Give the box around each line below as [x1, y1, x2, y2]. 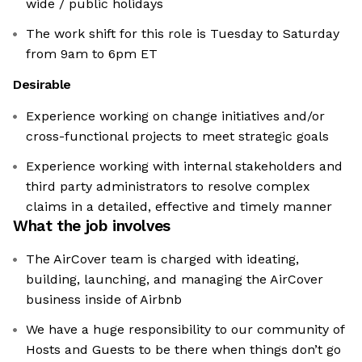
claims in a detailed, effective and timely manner [26, 199, 332, 215]
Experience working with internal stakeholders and [26, 158, 343, 175]
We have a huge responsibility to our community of [26, 322, 345, 338]
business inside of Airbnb [26, 292, 182, 308]
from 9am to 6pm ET [26, 46, 158, 62]
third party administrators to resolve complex [26, 179, 310, 195]
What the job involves [13, 217, 170, 236]
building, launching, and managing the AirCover [26, 271, 323, 288]
